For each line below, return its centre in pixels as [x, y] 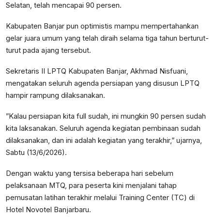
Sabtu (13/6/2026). [36, 153]
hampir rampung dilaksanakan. [55, 96]
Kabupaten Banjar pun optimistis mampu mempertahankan [102, 26]
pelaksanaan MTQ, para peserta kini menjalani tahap [91, 186]
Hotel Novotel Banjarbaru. [48, 210]
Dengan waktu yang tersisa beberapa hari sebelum [90, 174]
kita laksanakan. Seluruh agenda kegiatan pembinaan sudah [103, 129]
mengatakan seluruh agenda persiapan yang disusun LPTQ [103, 84]
